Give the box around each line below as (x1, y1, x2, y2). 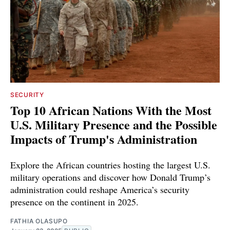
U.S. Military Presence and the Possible (10, 115, 217, 133)
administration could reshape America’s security (10, 183, 189, 196)
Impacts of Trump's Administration (10, 129, 197, 148)
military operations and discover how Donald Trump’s (10, 170, 210, 183)
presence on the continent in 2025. (10, 195, 139, 208)
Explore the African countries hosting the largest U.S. (10, 158, 210, 171)
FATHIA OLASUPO (10, 217, 68, 225)
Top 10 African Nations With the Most (10, 101, 212, 119)
